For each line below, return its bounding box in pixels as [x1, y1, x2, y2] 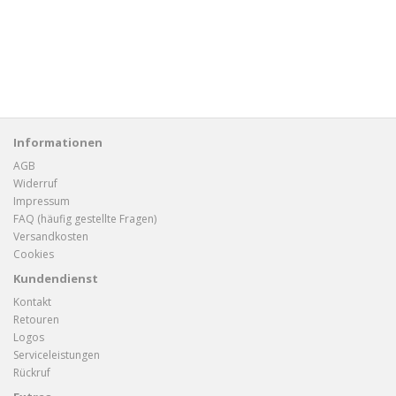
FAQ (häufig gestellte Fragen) [13, 211, 156, 226]
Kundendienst [13, 270, 98, 286]
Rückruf [13, 365, 50, 380]
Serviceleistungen [13, 347, 100, 362]
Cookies [13, 247, 54, 262]
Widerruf [13, 176, 57, 191]
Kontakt [13, 294, 51, 309]
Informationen [13, 134, 103, 150]
